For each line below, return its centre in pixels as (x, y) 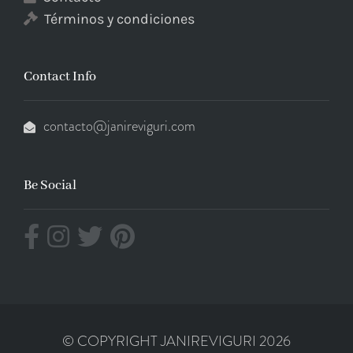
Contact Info (60, 76)
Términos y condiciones (119, 19)
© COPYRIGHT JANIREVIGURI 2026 (176, 341)
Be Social (50, 185)
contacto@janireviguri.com (119, 126)
